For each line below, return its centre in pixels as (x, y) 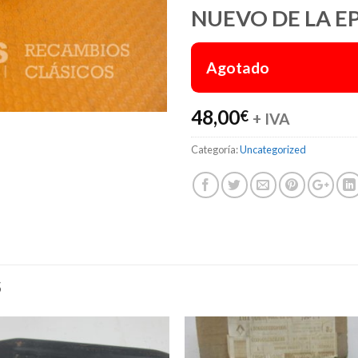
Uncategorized (273, 149)
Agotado (238, 67)
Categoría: (215, 149)
